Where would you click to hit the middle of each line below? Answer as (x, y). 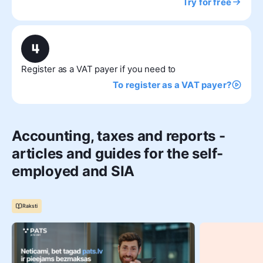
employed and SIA (73, 171)
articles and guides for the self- (118, 153)
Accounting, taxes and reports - (119, 136)
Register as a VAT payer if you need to (99, 69)
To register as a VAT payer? (172, 85)
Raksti (30, 206)
